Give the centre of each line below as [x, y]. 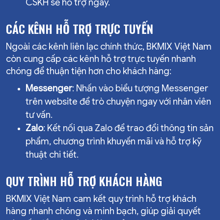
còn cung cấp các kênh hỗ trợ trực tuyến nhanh [101, 59]
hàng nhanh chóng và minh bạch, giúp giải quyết [103, 211]
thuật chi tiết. [52, 154]
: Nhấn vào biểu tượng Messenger [140, 88]
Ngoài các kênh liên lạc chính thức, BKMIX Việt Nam [109, 46]
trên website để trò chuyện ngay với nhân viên [118, 101]
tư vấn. [39, 115]
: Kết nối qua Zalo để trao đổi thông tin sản [128, 128]
